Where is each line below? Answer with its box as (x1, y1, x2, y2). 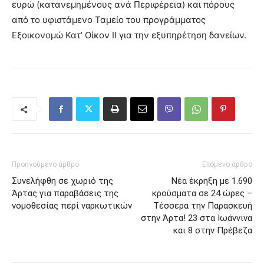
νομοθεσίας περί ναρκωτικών (12, 200, 132, 212)
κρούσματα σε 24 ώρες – (152, 188, 252, 199)
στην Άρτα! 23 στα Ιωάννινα (141, 213, 252, 224)
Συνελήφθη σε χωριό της (12, 176, 113, 187)
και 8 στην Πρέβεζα (173, 225, 252, 236)
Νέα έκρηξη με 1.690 (171, 176, 252, 187)
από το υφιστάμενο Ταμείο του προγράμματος (12, 14, 206, 26)
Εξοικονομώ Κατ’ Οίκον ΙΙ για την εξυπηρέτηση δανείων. (12, 29, 246, 41)
